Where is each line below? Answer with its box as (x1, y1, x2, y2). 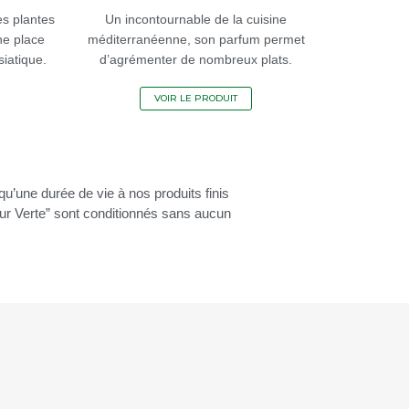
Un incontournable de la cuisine (105, 11, 287, 26)
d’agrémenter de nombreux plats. (100, 51, 292, 67)
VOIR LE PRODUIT (154, 91, 237, 104)
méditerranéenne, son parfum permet (87, 31, 305, 47)
